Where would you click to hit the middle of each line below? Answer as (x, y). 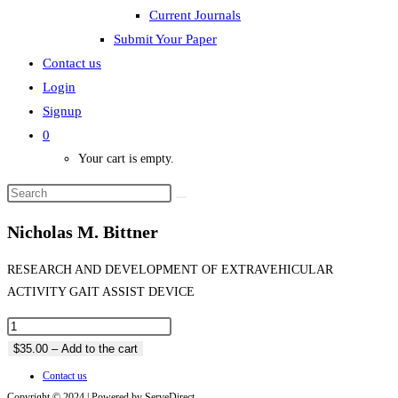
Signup (62, 111)
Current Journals (195, 15)
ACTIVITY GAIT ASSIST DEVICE (101, 292)
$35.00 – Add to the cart (76, 349)
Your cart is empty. (126, 159)
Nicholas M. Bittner (83, 231)
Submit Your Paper (165, 39)
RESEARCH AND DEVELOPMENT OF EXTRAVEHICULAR (170, 270)
